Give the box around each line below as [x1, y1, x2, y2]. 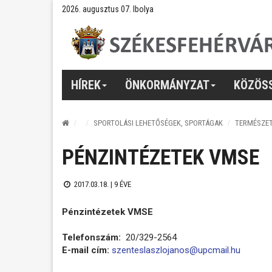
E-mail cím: [62, 244, 109, 256]
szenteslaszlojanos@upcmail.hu [112, 244, 240, 256]
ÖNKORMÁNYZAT [125, 77, 209, 92]
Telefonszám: [62, 231, 123, 243]
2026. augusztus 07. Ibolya [62, 4, 154, 14]
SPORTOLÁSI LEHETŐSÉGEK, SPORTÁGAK [93, 118, 223, 127]
